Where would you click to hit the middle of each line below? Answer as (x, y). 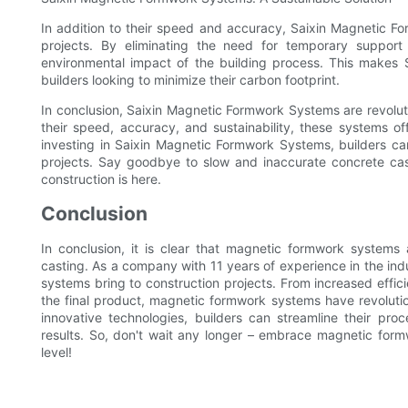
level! (56, 352)
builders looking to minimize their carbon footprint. (190, 80)
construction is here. (101, 179)
